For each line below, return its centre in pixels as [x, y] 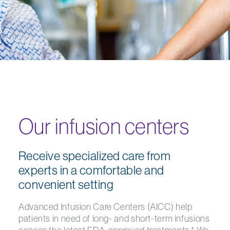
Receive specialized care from [95, 156]
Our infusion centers [104, 126]
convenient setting [66, 184]
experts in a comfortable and [91, 170]
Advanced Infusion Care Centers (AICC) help [106, 207]
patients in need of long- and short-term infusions [114, 218]
